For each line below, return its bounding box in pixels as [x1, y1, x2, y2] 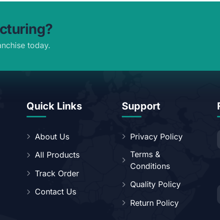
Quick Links [27, 100, 82, 112]
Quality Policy [130, 179, 181, 190]
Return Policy [130, 197, 179, 208]
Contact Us [35, 187, 76, 197]
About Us [35, 131, 69, 141]
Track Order [35, 168, 79, 178]
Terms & [130, 149, 160, 159]
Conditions [130, 161, 170, 171]
